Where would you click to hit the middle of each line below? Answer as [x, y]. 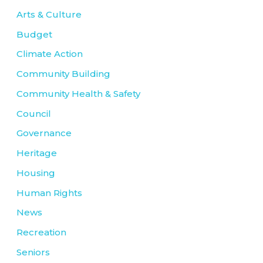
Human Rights [49, 193]
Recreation [41, 232]
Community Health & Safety [78, 93]
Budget [34, 34]
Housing [36, 173]
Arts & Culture [49, 14]
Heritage [37, 153]
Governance [44, 133]
